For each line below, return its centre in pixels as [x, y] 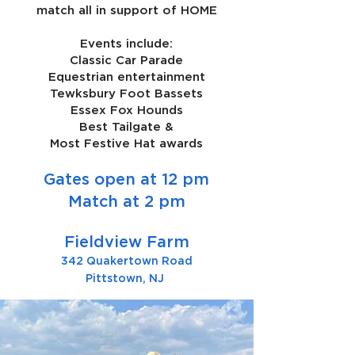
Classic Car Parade [126, 59]
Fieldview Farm [126, 241]
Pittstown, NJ [124, 278]
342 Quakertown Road [126, 260]
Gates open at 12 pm [126, 179]
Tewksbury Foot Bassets [126, 93]
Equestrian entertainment [126, 76]
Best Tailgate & [126, 126]
